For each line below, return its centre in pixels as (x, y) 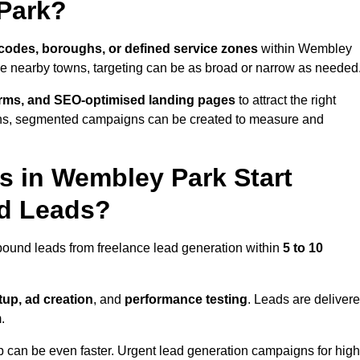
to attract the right (286, 100)
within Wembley (305, 49)
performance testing (186, 300)
